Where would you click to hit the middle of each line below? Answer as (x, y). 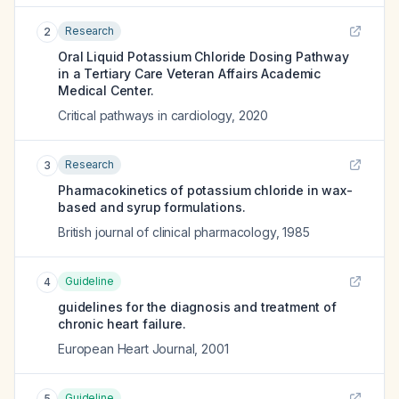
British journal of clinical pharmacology (167, 232)
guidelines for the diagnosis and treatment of (197, 307)
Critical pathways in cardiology (145, 115)
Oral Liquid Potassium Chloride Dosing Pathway (204, 57)
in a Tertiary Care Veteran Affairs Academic (190, 73)
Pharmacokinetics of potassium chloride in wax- (205, 190)
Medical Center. (106, 90)
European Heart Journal (126, 349)
